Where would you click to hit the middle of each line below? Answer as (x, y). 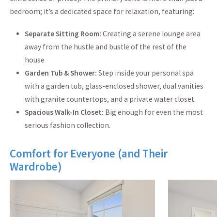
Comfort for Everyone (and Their (89, 154)
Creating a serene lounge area (151, 34)
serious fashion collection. (67, 125)
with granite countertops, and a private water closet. (110, 99)
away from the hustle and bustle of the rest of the (105, 47)
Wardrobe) (36, 167)
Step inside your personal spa (145, 73)
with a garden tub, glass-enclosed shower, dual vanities (114, 86)
